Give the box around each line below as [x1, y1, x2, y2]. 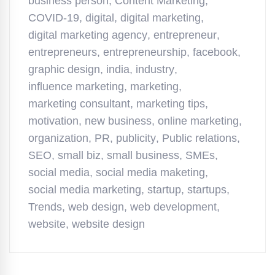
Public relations [162, 131, 237, 144]
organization [28, 131, 88, 144]
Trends [28, 200, 62, 213]
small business [107, 149, 179, 161]
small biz [58, 149, 101, 161]
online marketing [158, 114, 239, 127]
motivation [28, 114, 79, 127]
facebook [193, 45, 238, 58]
